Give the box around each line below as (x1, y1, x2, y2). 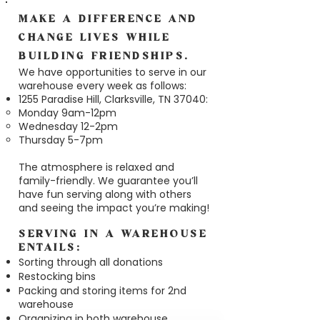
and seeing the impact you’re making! (19, 201, 209, 215)
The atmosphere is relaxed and (19, 160, 174, 174)
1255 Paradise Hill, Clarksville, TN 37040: (19, 92, 208, 106)
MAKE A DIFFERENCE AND (19, 15, 198, 24)
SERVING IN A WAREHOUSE (19, 230, 207, 239)
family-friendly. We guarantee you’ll (19, 174, 198, 188)
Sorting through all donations (19, 255, 163, 269)
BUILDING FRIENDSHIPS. (19, 52, 190, 61)
